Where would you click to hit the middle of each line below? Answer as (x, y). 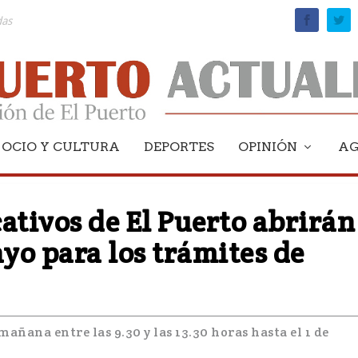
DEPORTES (179, 146)
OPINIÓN (268, 146)
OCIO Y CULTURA (61, 146)
